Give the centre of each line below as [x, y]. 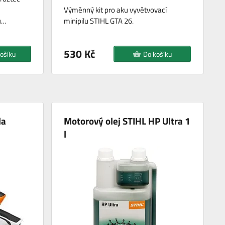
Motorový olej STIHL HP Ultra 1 [127, 121]
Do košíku [157, 54]
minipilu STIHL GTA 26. [99, 21]
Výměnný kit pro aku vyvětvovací [116, 10]
